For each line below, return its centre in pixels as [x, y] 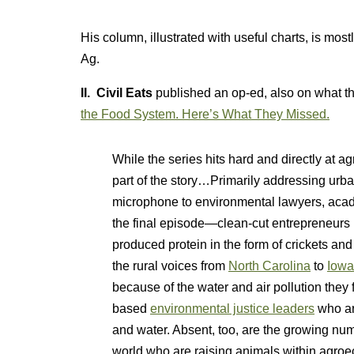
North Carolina [269, 266]
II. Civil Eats [117, 93]
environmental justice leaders [232, 309]
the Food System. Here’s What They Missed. [205, 114]
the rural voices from [170, 266]
